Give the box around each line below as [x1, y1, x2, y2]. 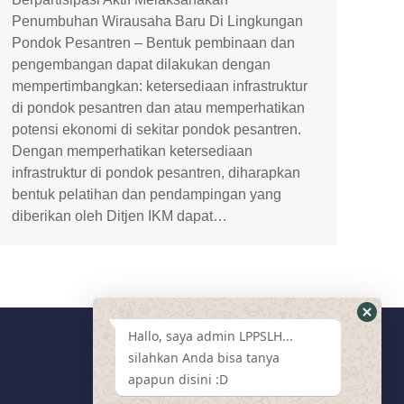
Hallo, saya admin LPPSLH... [128, 327, 293, 344]
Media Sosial [262, 351, 359, 371]
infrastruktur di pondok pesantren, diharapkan [12, 165, 300, 181]
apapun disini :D [128, 371, 228, 388]
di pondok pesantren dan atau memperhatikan [12, 100, 305, 116]
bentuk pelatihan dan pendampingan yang [12, 187, 281, 203]
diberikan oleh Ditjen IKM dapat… [12, 208, 227, 225]
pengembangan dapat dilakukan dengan [12, 57, 271, 73]
